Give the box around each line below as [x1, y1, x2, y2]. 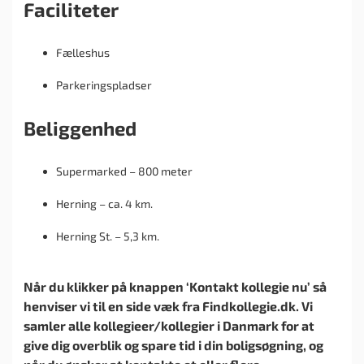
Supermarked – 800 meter [56, 163, 193, 178]
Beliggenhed [24, 115, 136, 140]
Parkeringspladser [56, 77, 152, 92]
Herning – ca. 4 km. [56, 196, 153, 210]
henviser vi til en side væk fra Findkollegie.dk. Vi [24, 297, 313, 314]
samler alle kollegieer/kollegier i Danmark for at [24, 317, 314, 333]
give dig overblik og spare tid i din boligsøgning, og [24, 336, 323, 353]
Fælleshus [56, 45, 110, 59]
